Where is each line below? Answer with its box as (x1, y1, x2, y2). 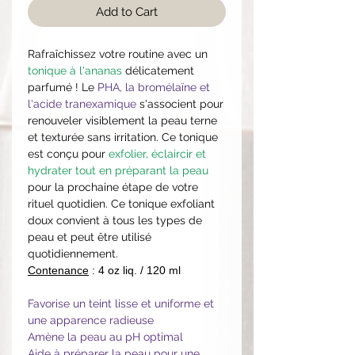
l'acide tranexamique (28, 97, 136, 110)
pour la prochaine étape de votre (28, 180, 198, 193)
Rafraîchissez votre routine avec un (28, 47, 208, 60)
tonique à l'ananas (28, 63, 122, 77)
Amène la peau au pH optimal (28, 330, 183, 343)
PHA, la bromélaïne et (94, 80, 210, 94)
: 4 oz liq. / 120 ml (89, 263, 181, 277)
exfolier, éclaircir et (109, 147, 206, 160)
